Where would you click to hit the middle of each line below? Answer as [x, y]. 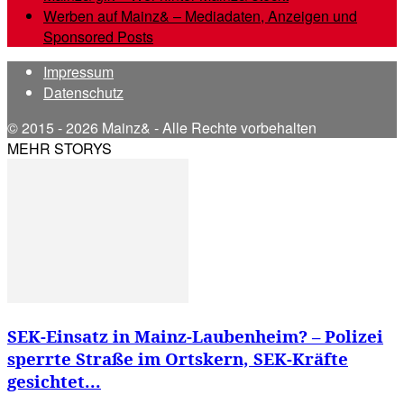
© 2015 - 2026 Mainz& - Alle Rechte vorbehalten [162, 128]
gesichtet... [54, 381]
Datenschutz [83, 93]
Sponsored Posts [98, 37]
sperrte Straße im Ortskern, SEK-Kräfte [178, 358]
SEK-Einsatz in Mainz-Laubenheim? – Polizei [195, 335]
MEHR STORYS [60, 149]
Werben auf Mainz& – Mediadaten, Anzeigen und [200, 16]
